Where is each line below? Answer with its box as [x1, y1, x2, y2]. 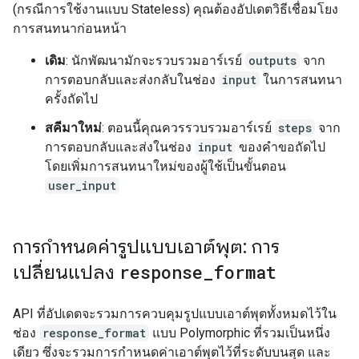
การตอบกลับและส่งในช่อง [45, 139, 195, 155]
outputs [248, 53, 296, 68]
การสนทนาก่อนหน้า [13, 21, 127, 36]
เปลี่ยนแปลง [13, 260, 119, 284]
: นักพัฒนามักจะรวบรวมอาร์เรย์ [66, 53, 245, 68]
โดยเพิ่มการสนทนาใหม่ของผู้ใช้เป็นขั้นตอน [45, 159, 286, 174]
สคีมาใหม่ [45, 120, 102, 135]
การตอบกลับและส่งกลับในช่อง [45, 72, 219, 87]
